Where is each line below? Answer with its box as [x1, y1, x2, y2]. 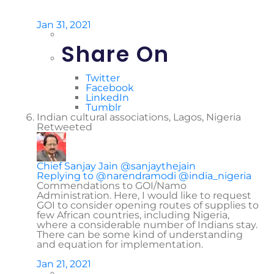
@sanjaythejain [120, 160, 196, 172]
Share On [61, 39, 169, 69]
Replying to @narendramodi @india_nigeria [37, 169, 251, 182]
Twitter [86, 72, 120, 84]
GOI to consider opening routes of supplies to [37, 199, 259, 211]
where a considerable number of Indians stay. [37, 218, 257, 231]
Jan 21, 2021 [37, 257, 91, 270]
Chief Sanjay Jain [37, 160, 118, 172]
